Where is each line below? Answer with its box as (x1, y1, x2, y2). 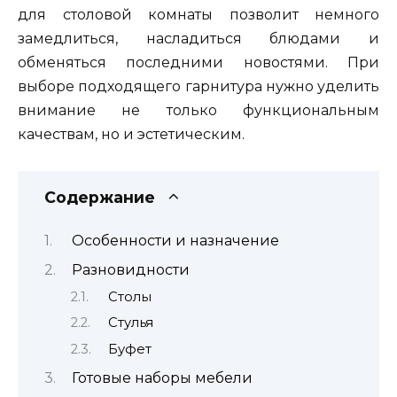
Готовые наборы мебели (71, 369, 253, 386)
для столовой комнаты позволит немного (18, 6, 379, 24)
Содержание (44, 187, 155, 206)
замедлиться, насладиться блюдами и (18, 30, 379, 48)
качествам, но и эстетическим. (18, 126, 245, 144)
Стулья (107, 315, 153, 331)
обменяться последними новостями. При (18, 54, 379, 72)
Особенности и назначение (71, 231, 279, 249)
